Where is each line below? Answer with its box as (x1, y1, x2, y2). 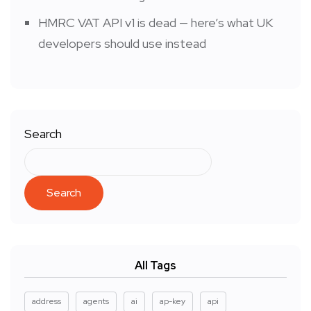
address (32, 295, 61, 307)
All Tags (135, 258, 176, 273)
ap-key (160, 295, 185, 307)
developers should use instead (38, 35, 206, 51)
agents (83, 295, 109, 307)
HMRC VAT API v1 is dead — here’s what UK (38, 14, 273, 31)
